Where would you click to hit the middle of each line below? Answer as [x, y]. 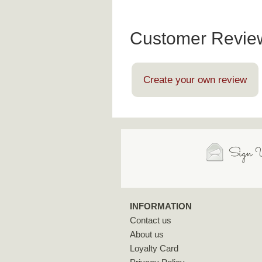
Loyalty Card [154, 248]
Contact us [151, 220]
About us [147, 234]
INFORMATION [161, 206]
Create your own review [195, 80]
